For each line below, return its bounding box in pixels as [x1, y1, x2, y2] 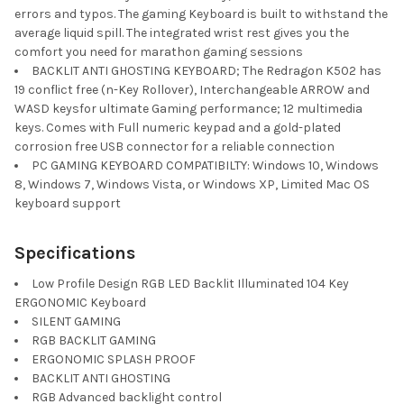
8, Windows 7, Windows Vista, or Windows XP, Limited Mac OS [14, 176, 370, 192]
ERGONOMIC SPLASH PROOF [32, 351, 196, 367]
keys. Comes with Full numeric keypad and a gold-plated [14, 119, 341, 135]
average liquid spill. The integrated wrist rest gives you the [14, 24, 349, 41]
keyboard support [14, 195, 121, 211]
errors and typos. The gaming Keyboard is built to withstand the [14, 5, 388, 22]
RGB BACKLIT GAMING [32, 332, 156, 348]
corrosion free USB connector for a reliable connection [14, 138, 335, 154]
